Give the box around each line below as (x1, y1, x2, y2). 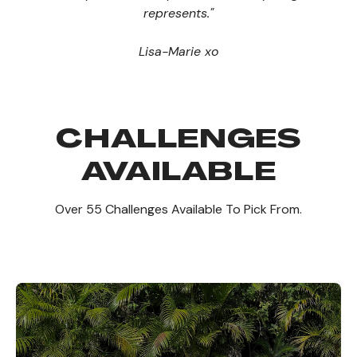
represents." (143, 4, 214, 22)
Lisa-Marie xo (138, 42, 219, 60)
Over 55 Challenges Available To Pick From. (55, 200, 302, 218)
